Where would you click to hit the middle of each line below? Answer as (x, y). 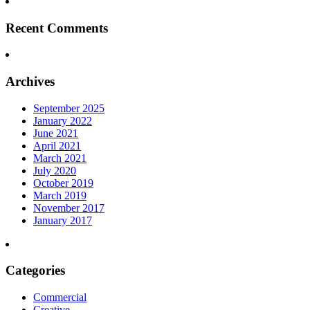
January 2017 (63, 220)
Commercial (60, 298)
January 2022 (63, 120)
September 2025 (69, 108)
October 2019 (63, 183)
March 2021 (60, 158)
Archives (30, 81)
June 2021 (56, 133)
